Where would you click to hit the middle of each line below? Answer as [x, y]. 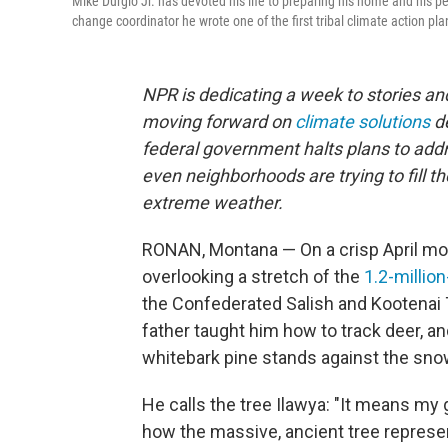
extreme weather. [212, 203]
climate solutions [364, 122]
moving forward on [218, 122]
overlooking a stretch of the [253, 277]
